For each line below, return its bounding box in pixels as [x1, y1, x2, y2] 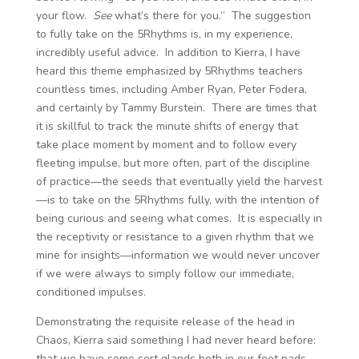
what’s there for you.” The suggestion [111, 8, 311, 23]
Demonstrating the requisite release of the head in [35, 314, 295, 329]
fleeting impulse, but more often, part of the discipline [35, 155, 310, 171]
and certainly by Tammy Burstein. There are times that [35, 100, 317, 115]
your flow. [35, 8, 93, 23]
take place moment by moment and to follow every [35, 137, 296, 152]
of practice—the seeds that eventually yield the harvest [35, 174, 322, 189]
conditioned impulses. [35, 284, 146, 300]
